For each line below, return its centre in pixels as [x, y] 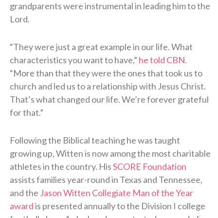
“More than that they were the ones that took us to [106, 73]
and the [25, 192]
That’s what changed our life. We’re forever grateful [109, 99]
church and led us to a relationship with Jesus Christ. [108, 86]
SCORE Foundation [150, 166]
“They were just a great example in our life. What [101, 46]
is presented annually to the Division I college [119, 206]
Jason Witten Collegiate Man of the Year [117, 192]
